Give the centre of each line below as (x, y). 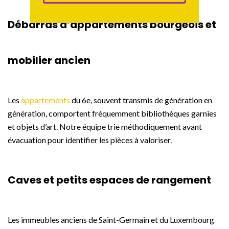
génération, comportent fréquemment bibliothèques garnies (112, 113)
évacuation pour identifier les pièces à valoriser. (90, 140)
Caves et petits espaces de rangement (109, 180)
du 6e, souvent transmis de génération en (141, 100)
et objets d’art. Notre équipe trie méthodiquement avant (105, 127)
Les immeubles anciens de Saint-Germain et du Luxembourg (111, 220)
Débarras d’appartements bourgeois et (112, 25)
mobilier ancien (49, 61)
